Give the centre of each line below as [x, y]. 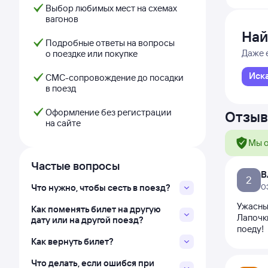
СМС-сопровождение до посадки [115, 77]
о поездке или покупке [92, 54]
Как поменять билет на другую [96, 209]
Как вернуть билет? [72, 241]
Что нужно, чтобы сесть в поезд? [101, 188]
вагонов [62, 19]
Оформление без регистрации [109, 112]
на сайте [63, 123]
